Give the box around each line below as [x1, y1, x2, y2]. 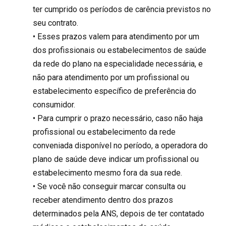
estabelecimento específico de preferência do [33, 86, 196, 96]
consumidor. [33, 99, 75, 109]
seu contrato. [33, 18, 78, 28]
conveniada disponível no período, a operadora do [33, 140, 208, 150]
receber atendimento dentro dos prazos [33, 195, 173, 205]
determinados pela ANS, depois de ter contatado [33, 208, 204, 218]
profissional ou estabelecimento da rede [33, 127, 176, 137]
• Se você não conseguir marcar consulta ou [33, 181, 186, 191]
